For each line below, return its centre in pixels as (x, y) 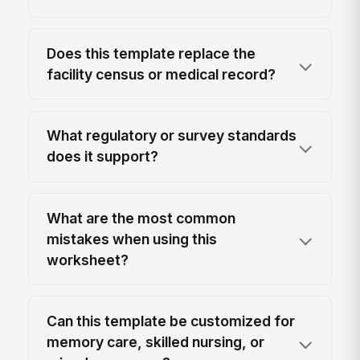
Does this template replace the (151, 53)
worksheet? (88, 260)
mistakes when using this (132, 239)
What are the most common (141, 218)
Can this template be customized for (171, 321)
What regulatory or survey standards (172, 136)
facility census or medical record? (162, 74)
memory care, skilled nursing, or (156, 342)
